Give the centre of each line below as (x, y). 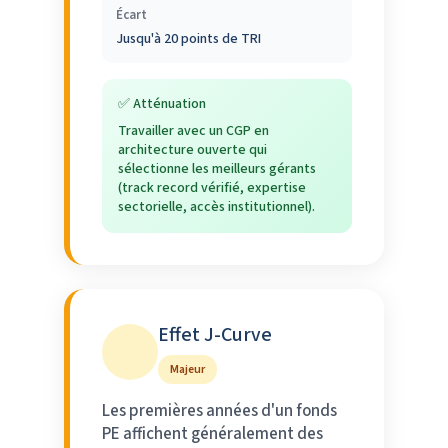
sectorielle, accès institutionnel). (216, 206)
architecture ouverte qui (192, 149)
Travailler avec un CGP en (193, 130)
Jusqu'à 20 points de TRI (188, 38)
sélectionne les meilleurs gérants (217, 168)
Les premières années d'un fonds (219, 410)
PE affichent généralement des (212, 433)
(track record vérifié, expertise (212, 187)
